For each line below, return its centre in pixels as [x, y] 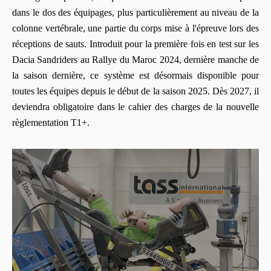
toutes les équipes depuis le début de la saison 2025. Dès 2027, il [135, 91]
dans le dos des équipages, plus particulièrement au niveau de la [135, 12]
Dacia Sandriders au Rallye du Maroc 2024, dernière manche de [135, 59]
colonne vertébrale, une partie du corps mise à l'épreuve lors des [135, 28]
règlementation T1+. [51, 122]
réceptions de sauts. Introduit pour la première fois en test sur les [135, 44]
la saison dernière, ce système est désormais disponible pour [135, 75]
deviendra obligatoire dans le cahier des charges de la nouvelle [135, 106]
